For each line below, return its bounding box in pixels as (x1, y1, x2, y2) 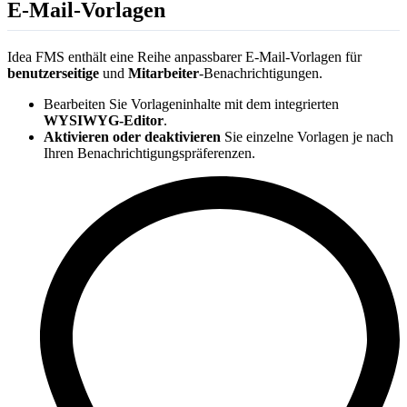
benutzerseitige (7, 65, 99, 81)
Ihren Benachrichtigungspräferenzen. (44, 144, 255, 161)
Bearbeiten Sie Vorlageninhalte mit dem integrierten (44, 95, 339, 112)
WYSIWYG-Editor (44, 112, 164, 128)
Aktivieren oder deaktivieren (44, 128, 221, 144)
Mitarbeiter (128, 65, 199, 81)
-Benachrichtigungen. (199, 65, 323, 81)
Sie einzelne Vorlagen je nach (221, 128, 393, 144)
